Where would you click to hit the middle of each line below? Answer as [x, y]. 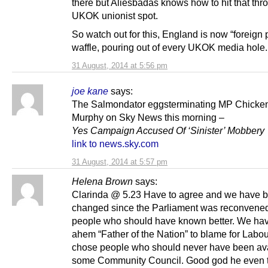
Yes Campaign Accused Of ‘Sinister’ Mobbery [168, 131]
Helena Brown [102, 182]
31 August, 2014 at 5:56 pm [120, 66]
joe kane [90, 91]
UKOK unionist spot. [115, 16]
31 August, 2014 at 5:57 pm [120, 162]
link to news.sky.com [115, 144]
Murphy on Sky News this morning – [148, 118]
